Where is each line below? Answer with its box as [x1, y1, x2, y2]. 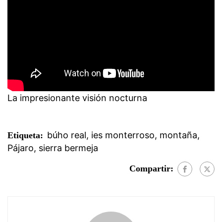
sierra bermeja [39, 142, 98, 153]
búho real [47, 129, 86, 140]
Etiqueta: [7, 130, 43, 140]
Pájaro [7, 142, 34, 153]
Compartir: [129, 163, 173, 173]
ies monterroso [91, 129, 155, 140]
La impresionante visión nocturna [7, 92, 147, 103]
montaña [160, 129, 197, 140]
